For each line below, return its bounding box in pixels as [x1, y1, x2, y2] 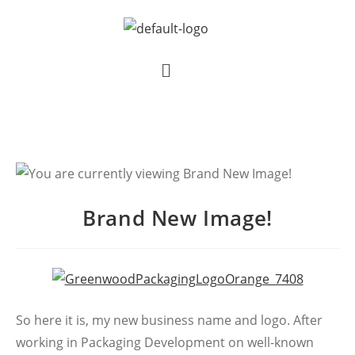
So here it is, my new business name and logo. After [16, 311, 323, 329]
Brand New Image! [82, 203, 273, 232]
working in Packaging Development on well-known [16, 333, 314, 351]
